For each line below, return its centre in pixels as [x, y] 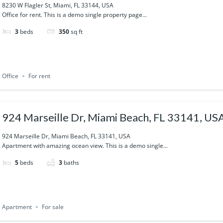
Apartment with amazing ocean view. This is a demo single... [85, 145]
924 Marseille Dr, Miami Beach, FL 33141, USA [66, 136]
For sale [53, 207]
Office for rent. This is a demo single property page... [74, 14]
